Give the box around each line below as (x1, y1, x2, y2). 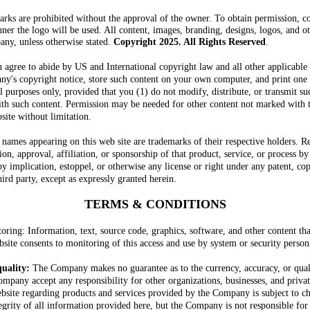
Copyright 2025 (113, 37, 179, 47)
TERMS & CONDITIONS (84, 197, 226, 211)
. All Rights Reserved (179, 37, 266, 47)
